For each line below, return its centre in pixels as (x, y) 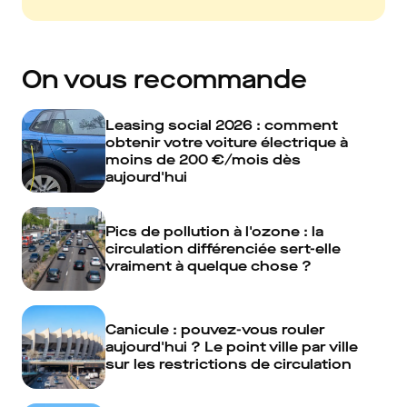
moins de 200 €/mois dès (203, 159)
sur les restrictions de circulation (228, 364)
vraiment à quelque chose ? (208, 266)
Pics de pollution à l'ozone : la (214, 232)
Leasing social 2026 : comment (222, 124)
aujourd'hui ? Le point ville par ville (232, 347)
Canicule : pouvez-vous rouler (215, 330)
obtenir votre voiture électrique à (227, 142)
